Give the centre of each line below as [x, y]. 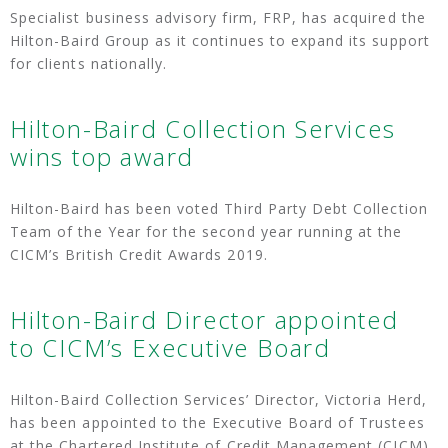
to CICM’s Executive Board [170, 348]
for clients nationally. [89, 64]
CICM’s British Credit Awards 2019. [139, 255]
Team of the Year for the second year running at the [206, 232]
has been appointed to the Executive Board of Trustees [217, 423]
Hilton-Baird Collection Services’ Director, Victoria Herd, [218, 400]
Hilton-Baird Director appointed [204, 320]
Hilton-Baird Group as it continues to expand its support [220, 41]
